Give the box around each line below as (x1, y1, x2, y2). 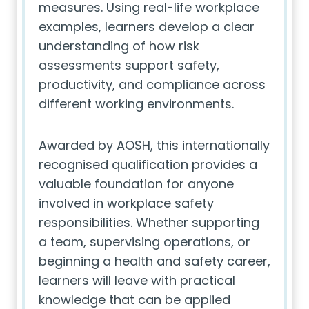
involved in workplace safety (39, 195, 214, 212)
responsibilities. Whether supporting (39, 214, 259, 231)
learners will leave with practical (39, 272, 235, 289)
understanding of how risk (39, 37, 199, 54)
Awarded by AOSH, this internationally (39, 137, 270, 154)
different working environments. (39, 95, 234, 112)
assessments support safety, (39, 57, 219, 74)
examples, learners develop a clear (39, 18, 255, 35)
